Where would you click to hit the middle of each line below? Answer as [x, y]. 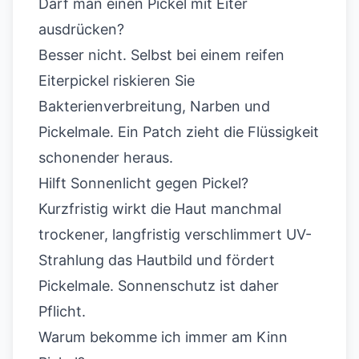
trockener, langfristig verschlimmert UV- [175, 234]
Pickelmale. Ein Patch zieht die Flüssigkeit [179, 132]
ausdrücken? [81, 29]
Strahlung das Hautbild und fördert [157, 260]
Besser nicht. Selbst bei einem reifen [161, 55]
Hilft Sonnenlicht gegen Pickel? [143, 183]
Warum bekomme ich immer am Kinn [163, 337]
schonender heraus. [106, 157]
